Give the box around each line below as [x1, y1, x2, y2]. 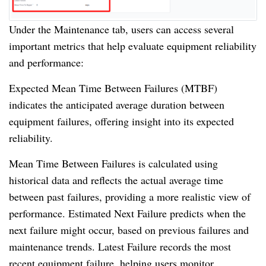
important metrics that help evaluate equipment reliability [9, 38, 256, 53]
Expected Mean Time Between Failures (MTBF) [9, 80, 217, 95]
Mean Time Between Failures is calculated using [9, 156, 218, 170]
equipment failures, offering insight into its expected [9, 113, 234, 128]
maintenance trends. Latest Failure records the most [9, 239, 231, 254]
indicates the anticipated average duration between [9, 97, 224, 112]
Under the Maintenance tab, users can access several [9, 21, 234, 36]
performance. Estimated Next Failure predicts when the [9, 205, 246, 220]
